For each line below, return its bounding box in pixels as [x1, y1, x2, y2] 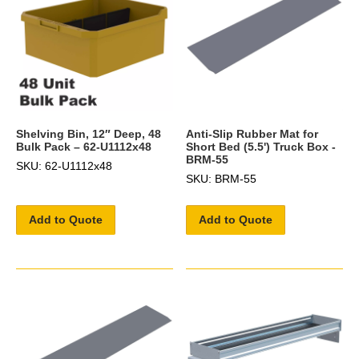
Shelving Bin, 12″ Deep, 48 [16, 127, 161, 140]
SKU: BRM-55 [186, 171, 257, 185]
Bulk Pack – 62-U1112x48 [16, 139, 151, 153]
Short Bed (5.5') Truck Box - [186, 139, 337, 153]
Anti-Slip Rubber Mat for [186, 127, 319, 140]
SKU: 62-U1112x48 [16, 159, 112, 172]
